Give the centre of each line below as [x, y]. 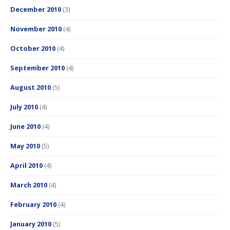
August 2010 [31, 88]
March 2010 [29, 185]
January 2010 [31, 224]
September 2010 [37, 68]
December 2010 [36, 9]
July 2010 [24, 107]
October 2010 [33, 49]
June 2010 [25, 127]
